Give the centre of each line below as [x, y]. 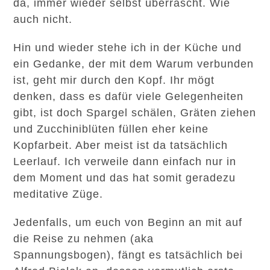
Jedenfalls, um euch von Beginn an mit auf [128, 222]
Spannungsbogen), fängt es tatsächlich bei [128, 255]
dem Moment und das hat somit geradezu [125, 178]
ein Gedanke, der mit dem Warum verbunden [134, 64]
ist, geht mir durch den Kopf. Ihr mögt [114, 80]
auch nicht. [45, 19]
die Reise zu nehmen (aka [84, 239]
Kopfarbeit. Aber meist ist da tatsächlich [121, 145]
